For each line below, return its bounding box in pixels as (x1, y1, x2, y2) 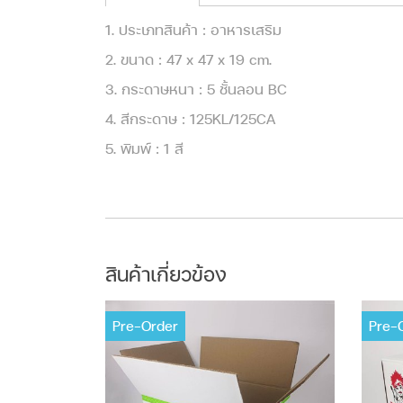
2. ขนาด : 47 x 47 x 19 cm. (105, 49, 272, 70)
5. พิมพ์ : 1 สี (105, 139, 184, 159)
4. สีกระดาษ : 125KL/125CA (105, 109, 275, 130)
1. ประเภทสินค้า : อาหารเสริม (105, 20, 282, 40)
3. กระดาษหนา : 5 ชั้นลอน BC (105, 79, 287, 100)
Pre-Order (112, 316, 178, 336)
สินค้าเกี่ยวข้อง (105, 261, 227, 289)
